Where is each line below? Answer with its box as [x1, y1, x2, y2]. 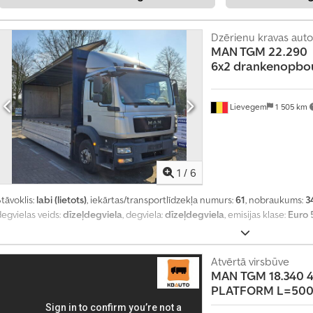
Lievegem [227, 101, 267, 112]
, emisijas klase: [224, 208, 288, 221]
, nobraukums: [245, 194, 305, 207]
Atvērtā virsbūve [210, 254, 289, 269]
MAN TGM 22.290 [210, 43, 307, 59]
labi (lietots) [36, 194, 87, 207]
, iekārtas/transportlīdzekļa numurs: [87, 194, 235, 207]
